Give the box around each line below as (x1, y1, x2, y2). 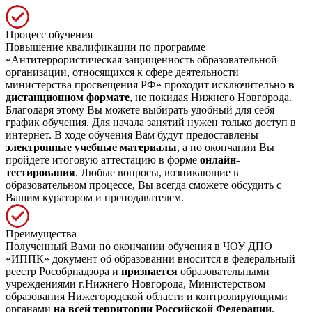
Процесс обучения (6, 28, 93, 40)
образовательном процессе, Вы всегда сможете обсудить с (6, 178, 281, 191)
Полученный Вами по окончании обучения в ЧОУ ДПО (6, 240, 272, 252)
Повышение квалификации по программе (6, 40, 205, 53)
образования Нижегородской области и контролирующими (6, 290, 288, 302)
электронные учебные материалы (6, 141, 177, 153)
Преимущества (6, 227, 77, 240)
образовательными (178, 265, 270, 277)
